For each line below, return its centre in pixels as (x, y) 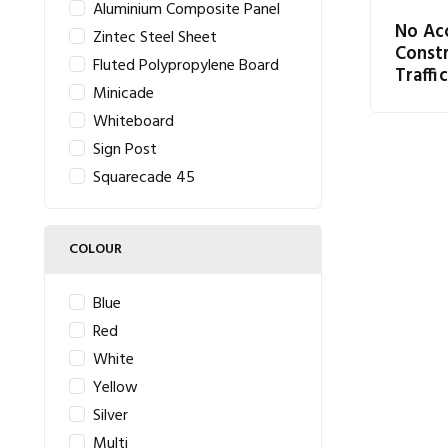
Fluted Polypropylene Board (186, 66)
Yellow (115, 388)
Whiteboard (133, 122)
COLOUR (95, 249)
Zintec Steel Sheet (155, 38)
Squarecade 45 (144, 178)
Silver (110, 416)
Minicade (123, 94)
